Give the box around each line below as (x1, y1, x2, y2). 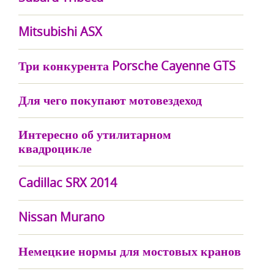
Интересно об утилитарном (18, 126, 171, 143)
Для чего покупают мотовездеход (18, 92, 202, 108)
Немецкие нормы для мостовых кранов (18, 243, 241, 259)
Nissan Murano (18, 209, 105, 225)
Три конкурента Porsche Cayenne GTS (18, 57, 235, 74)
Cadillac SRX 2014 (18, 174, 117, 191)
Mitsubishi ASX (18, 23, 102, 40)
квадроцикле (18, 140, 92, 157)
